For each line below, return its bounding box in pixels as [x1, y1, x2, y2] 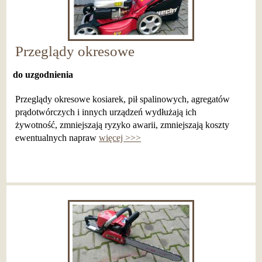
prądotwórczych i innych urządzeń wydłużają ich [15, 107, 197, 118]
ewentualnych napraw [15, 133, 99, 143]
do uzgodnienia [12, 70, 73, 80]
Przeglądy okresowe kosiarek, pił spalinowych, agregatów [15, 94, 230, 105]
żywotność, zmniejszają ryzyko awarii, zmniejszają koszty [15, 120, 230, 130]
